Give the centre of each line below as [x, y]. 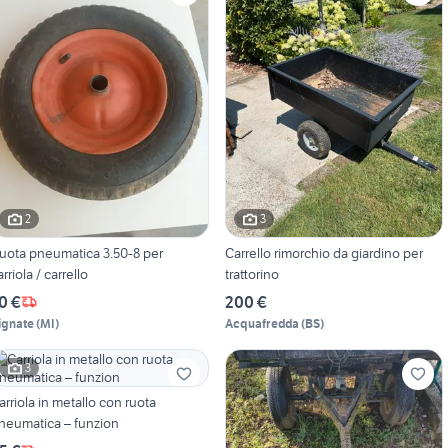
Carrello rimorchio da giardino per [323, 252]
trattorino [251, 273]
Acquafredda [261, 323]
